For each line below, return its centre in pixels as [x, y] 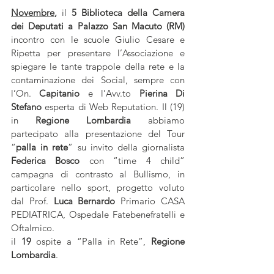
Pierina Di [162, 93]
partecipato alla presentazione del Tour [98, 134]
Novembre [33, 13]
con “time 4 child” [132, 161]
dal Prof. [32, 201]
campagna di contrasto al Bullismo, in [98, 174]
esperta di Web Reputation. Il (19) [113, 107]
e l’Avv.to [109, 93]
